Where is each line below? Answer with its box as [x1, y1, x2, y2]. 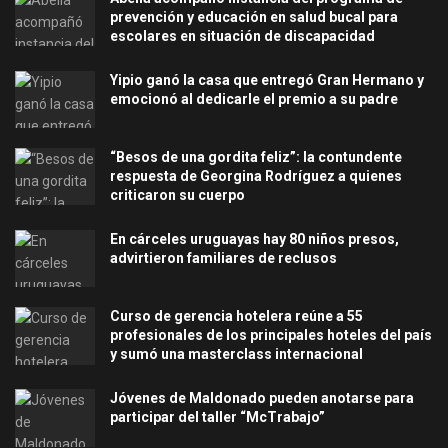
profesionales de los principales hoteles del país [110, 327, 432, 344]
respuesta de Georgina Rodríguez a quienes [110, 168, 402, 185]
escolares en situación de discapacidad [110, 28, 375, 45]
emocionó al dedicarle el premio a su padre [110, 91, 398, 108]
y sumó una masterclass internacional [110, 346, 363, 363]
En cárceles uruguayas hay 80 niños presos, [110, 231, 399, 248]
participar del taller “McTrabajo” [110, 409, 325, 426]
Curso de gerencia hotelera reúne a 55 [110, 308, 363, 325]
